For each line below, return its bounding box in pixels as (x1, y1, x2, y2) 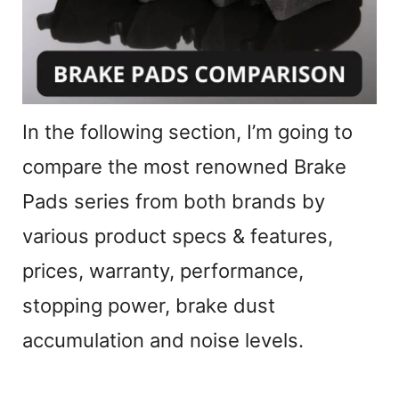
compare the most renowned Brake (22, 155, 346, 179)
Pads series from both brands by (22, 190, 325, 214)
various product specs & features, (22, 224, 333, 248)
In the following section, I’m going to (22, 120, 353, 144)
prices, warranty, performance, (22, 259, 304, 283)
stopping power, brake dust (22, 294, 275, 318)
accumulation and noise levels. (22, 329, 304, 353)
